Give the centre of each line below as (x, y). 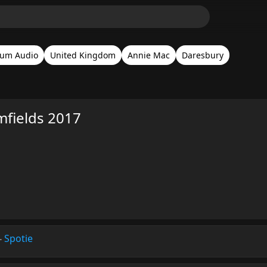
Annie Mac (149, 55)
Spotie (18, 238)
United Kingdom (83, 55)
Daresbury (203, 55)
